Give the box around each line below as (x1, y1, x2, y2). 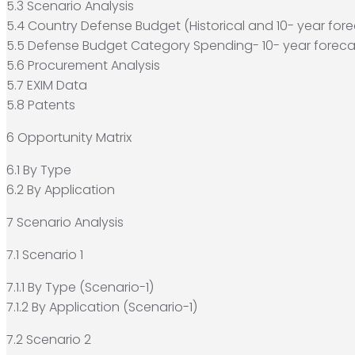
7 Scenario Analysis (6, 212, 124, 231)
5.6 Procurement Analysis (6, 55, 160, 74)
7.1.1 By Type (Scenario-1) (6, 277, 154, 296)
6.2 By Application (6, 180, 115, 199)
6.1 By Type (6, 160, 71, 179)
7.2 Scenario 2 (6, 330, 91, 349)
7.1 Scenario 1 (6, 245, 83, 264)
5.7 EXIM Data (6, 75, 87, 94)
